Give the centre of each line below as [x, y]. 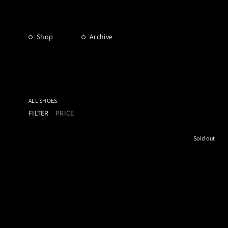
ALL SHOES [43, 101]
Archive [101, 37]
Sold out [204, 138]
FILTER [39, 113]
